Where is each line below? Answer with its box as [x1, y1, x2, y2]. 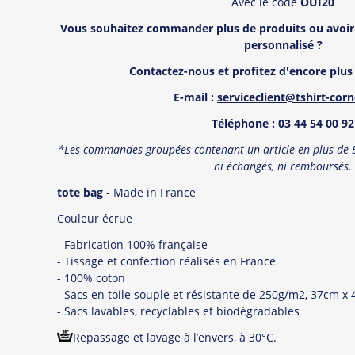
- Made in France [103, 184, 196, 200]
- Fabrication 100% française [57, 236, 208, 252]
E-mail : [174, 89, 217, 105]
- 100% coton [57, 269, 125, 285]
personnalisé [243, 36, 317, 52]
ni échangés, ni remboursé [214, 158, 344, 174]
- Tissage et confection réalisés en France [57, 253, 276, 269]
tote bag [57, 184, 103, 200]
